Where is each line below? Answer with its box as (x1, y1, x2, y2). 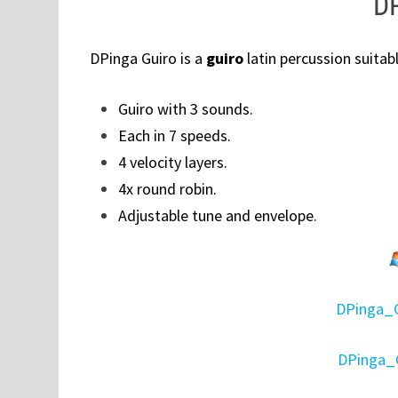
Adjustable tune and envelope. (117, 205, 317, 227)
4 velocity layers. (117, 152, 227, 173)
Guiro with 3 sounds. (117, 99, 253, 120)
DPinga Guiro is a (89, 48, 206, 69)
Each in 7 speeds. (117, 125, 231, 147)
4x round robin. (117, 179, 217, 200)
